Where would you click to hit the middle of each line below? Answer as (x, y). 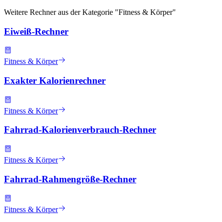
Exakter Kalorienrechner (55, 81)
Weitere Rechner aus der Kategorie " (61, 12)
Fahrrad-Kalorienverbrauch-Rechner (80, 130)
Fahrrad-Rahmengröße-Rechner (70, 179)
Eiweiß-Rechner (36, 31)
